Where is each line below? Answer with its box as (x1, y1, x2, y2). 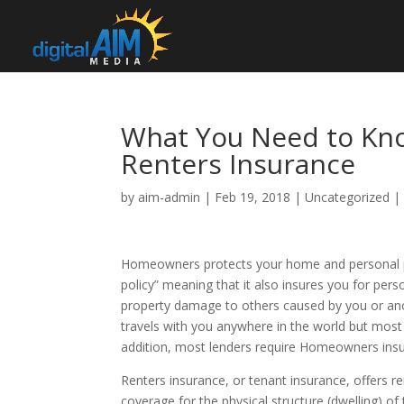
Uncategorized (305, 188, 390, 206)
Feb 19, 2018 (215, 188, 291, 206)
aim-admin (138, 188, 201, 206)
